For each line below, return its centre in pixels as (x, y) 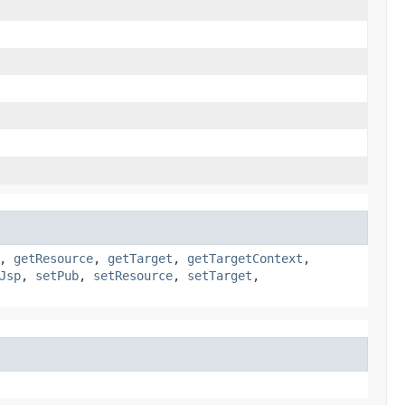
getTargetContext (245, 258)
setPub (57, 275)
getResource (53, 258)
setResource (133, 275)
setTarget (220, 275)
